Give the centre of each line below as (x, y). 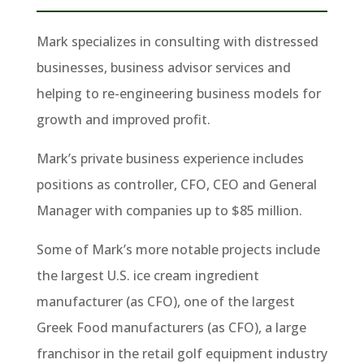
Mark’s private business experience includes (170, 158)
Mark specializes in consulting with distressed (177, 41)
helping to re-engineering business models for (178, 93)
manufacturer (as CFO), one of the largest (165, 301)
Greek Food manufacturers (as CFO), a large (171, 327)
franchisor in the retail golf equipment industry (182, 353)
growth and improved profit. (123, 119)
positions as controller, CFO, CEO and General (176, 184)
